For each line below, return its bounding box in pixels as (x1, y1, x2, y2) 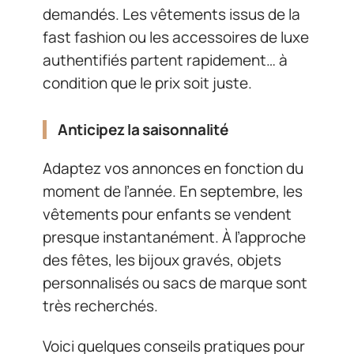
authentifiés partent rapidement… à (43, 50, 288, 71)
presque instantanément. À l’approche (43, 226, 306, 247)
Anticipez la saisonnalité (58, 119, 228, 141)
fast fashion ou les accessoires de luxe (43, 27, 309, 48)
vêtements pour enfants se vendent (43, 203, 292, 224)
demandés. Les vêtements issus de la (43, 4, 300, 25)
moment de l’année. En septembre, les (43, 180, 303, 201)
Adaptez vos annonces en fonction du (43, 157, 303, 179)
